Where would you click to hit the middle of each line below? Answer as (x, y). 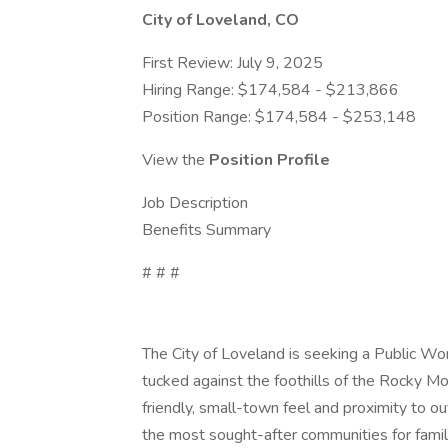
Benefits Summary (206, 230)
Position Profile (269, 160)
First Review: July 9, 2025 (232, 63)
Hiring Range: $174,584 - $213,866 (270, 90)
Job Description (195, 203)
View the (175, 160)
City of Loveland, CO (220, 20)
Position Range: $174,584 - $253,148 (279, 117)
